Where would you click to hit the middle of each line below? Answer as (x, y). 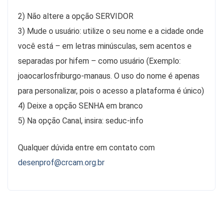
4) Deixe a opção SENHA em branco (80, 106)
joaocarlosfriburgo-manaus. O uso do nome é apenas (109, 76)
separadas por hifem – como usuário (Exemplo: (99, 61)
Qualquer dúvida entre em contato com (86, 147)
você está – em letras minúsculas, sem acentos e (105, 46)
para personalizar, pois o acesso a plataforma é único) (111, 91)
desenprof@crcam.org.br (61, 162)
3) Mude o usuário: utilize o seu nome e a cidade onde (111, 31)
